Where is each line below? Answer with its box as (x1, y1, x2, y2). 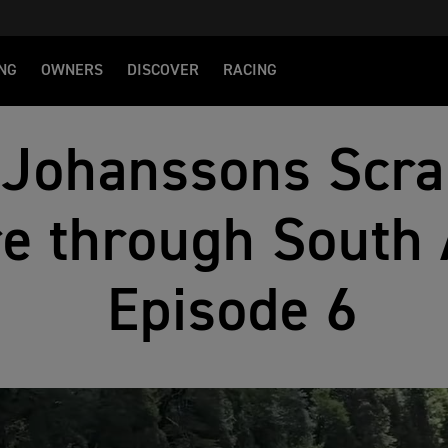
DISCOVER (127, 63, 199, 79)
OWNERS (41, 63, 103, 79)
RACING (223, 63, 277, 79)
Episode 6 (106, 283, 358, 343)
